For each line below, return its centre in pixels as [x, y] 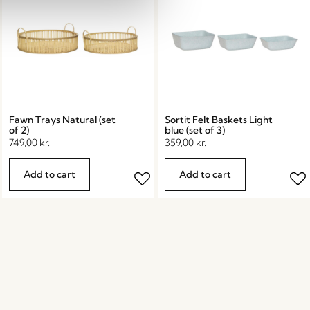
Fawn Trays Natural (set [63, 119]
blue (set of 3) [195, 130]
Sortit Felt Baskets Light [219, 119]
